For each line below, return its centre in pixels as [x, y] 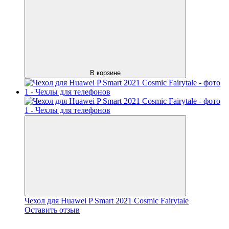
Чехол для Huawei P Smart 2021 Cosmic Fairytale [107, 200]
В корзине [105, 73]
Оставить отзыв [52, 210]
